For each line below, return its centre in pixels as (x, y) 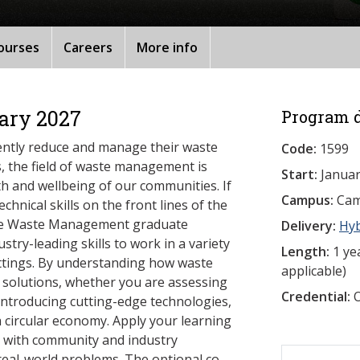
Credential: (316, 296)
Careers (88, 47)
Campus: (307, 200)
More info (167, 47)
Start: (301, 174)
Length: (305, 251)
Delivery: (309, 225)
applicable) (314, 270)
